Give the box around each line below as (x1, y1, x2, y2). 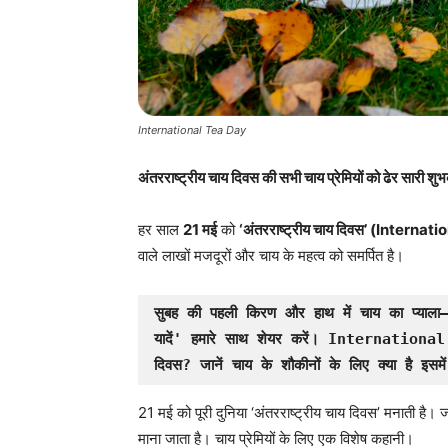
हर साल (138, 220, 183, 239)
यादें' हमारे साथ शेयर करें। (154, 330, 319, 348)
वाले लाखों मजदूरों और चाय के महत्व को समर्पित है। (138, 246, 404, 265)
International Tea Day (138, 123, 246, 137)
